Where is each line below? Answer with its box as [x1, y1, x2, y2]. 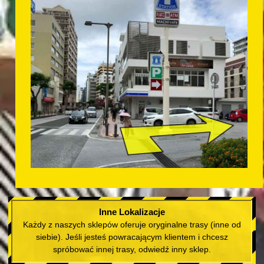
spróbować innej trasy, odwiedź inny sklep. [52, 245, 211, 255]
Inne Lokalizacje [98, 207, 165, 217]
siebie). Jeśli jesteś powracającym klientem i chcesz [35, 232, 228, 242]
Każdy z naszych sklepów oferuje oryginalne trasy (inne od [22, 220, 241, 230]
